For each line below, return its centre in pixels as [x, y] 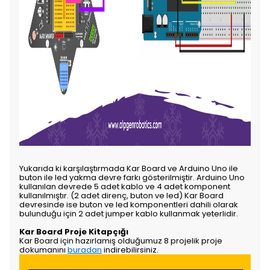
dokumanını [43, 250]
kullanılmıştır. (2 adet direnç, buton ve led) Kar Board [121, 196]
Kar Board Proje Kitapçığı [74, 232]
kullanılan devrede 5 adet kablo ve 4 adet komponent [125, 187]
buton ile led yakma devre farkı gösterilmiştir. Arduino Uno [132, 177]
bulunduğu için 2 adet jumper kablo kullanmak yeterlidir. [129, 214]
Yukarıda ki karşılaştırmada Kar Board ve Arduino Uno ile [129, 168]
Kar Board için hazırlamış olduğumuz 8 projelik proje [121, 241]
